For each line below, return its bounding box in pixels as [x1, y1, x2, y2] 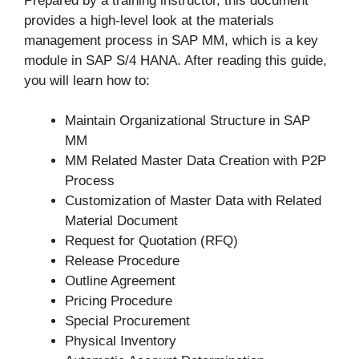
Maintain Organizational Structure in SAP [65, 113, 310, 129]
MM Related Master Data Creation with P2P [65, 153, 326, 169]
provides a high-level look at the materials [24, 12, 274, 28]
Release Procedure [65, 253, 179, 269]
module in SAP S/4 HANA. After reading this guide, [24, 52, 327, 68]
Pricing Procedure [65, 293, 172, 309]
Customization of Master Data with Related [65, 193, 321, 209]
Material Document [65, 213, 178, 229]
